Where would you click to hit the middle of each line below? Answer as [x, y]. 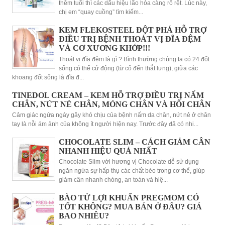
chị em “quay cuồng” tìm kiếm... [101, 12]
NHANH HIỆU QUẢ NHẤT [108, 151]
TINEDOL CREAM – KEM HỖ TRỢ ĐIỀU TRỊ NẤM [108, 95]
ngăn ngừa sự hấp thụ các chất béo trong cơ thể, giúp [132, 171]
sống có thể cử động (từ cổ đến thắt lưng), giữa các [128, 68]
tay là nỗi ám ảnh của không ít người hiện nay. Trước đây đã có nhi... [105, 124]
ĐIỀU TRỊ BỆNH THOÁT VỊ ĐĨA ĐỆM [130, 39]
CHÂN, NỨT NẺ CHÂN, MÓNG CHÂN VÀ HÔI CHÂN [111, 104]
